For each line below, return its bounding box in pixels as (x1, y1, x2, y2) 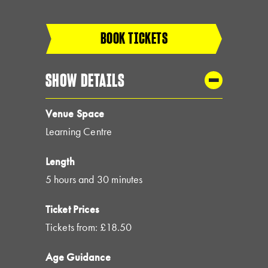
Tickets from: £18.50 (45, 220, 132, 234)
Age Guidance (45, 249, 111, 264)
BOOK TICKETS (100, 28, 168, 48)
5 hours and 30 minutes (45, 172, 143, 186)
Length (45, 154, 75, 168)
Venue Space (45, 106, 105, 120)
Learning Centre (45, 124, 112, 138)
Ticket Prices (45, 202, 99, 216)
